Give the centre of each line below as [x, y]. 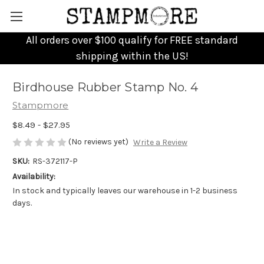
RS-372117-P [55, 161]
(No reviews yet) [98, 141]
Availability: [34, 177]
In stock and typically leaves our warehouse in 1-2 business [125, 191]
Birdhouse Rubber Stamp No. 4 [105, 88]
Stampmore [41, 105]
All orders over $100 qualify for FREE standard [132, 40]
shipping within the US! [132, 56]
